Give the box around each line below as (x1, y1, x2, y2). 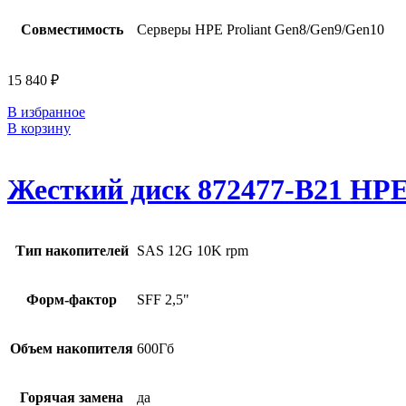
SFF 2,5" (137, 292, 189, 308)
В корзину (7, 121, 71, 137)
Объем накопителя (10, 341, 133, 357)
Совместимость (20, 22, 123, 38)
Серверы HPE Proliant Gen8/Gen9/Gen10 (137, 22, 384, 38)
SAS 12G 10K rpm (137, 243, 248, 259)
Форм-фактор (26, 292, 117, 308)
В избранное (7, 104, 85, 121)
